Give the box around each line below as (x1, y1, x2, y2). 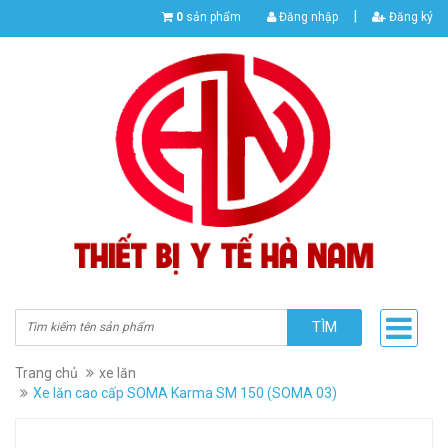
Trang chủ (15, 365, 78, 382)
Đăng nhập (276, 10, 338, 24)
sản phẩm (183, 10, 241, 24)
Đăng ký (386, 10, 433, 24)
